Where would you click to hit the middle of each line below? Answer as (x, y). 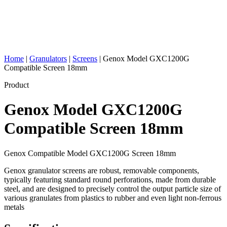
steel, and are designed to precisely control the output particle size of (112, 188)
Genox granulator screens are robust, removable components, (102, 170)
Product (16, 85)
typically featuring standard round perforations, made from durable (110, 179)
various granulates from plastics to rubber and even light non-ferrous (113, 198)
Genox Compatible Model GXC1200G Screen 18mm (90, 153)
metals (14, 207)
